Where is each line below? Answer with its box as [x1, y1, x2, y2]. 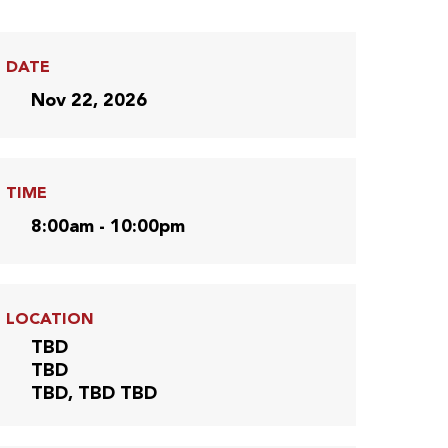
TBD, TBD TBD [31, 384, 157, 403]
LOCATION [6, 311, 94, 328]
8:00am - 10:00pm [31, 217, 185, 236]
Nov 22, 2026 [31, 91, 147, 110]
